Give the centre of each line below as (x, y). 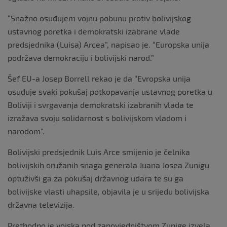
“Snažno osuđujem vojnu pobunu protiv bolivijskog (99, 18)
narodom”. (26, 131)
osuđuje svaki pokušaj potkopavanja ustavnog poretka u (110, 92)
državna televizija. (41, 205)
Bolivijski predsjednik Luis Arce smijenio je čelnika (99, 152)
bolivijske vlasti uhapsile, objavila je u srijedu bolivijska (108, 192)
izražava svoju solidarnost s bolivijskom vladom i (97, 118)
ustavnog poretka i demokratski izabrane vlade (94, 31)
